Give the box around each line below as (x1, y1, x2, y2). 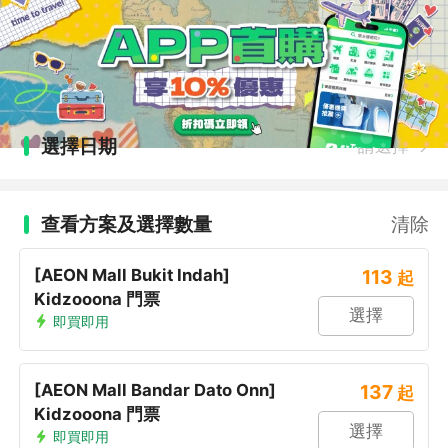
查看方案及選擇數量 (40, 212, 212, 237)
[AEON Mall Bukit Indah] (34, 265, 231, 286)
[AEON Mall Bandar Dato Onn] (34, 380, 277, 401)
